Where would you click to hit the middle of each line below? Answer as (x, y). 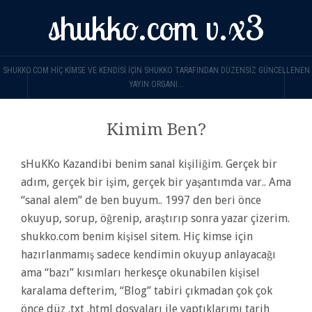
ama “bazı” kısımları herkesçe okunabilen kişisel (140, 273)
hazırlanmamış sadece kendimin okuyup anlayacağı (148, 255)
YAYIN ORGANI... (156, 84)
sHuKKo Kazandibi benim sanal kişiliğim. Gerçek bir (149, 164)
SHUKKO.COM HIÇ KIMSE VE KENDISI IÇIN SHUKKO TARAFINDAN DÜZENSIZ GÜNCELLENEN (156, 70)
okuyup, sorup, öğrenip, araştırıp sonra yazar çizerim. (155, 218)
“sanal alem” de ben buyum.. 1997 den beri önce (141, 200)
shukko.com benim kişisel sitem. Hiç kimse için (137, 236)
